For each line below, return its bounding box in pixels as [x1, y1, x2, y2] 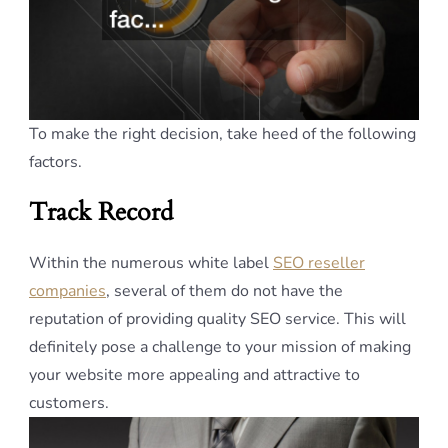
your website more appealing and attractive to [29, 364, 360, 387]
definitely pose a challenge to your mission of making [29, 336, 411, 359]
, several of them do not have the [106, 280, 343, 303]
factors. [29, 151, 82, 174]
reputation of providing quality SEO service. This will [29, 308, 406, 331]
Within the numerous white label [29, 252, 273, 275]
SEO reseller [273, 252, 365, 275]
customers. [29, 392, 109, 415]
